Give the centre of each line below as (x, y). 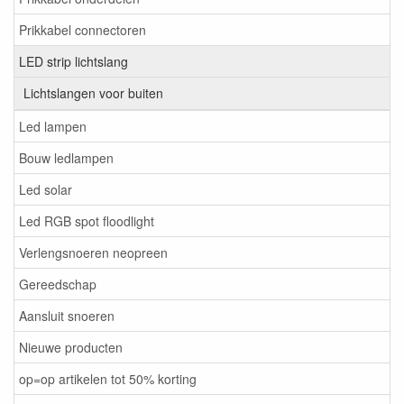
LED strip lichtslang (73, 62)
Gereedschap (58, 285)
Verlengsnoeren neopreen (93, 253)
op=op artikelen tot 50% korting (108, 379)
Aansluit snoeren (67, 316)
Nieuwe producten (71, 348)
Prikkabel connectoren (83, 30)
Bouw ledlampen (66, 158)
